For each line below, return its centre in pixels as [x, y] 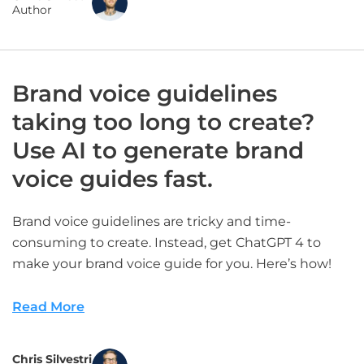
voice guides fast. [113, 179]
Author [32, 10]
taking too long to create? [163, 122]
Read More [48, 307]
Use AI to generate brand [158, 150]
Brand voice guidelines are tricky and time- [152, 221]
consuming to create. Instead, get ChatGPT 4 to [167, 243]
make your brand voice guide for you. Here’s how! [172, 264]
